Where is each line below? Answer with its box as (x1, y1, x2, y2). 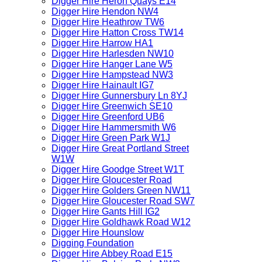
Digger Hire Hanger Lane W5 (51, 59, 173, 69)
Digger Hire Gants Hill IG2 (51, 206, 160, 216)
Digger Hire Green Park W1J (51, 133, 170, 143)
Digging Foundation (51, 238, 134, 248)
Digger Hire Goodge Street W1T (51, 164, 184, 174)
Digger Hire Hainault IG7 (51, 80, 154, 90)
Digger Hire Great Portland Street (51, 143, 189, 153)
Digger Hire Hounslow (51, 227, 144, 237)
